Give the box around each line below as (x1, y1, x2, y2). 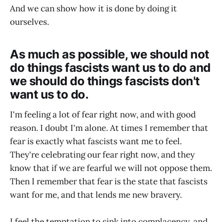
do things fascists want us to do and (10, 60, 211, 75)
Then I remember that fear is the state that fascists (10, 175, 208, 187)
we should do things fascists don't (10, 73, 200, 88)
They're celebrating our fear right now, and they (10, 149, 195, 160)
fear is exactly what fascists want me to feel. (10, 135, 182, 147)
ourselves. (10, 16, 49, 27)
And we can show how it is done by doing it (10, 2, 177, 14)
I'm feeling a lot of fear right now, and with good (10, 109, 196, 120)
